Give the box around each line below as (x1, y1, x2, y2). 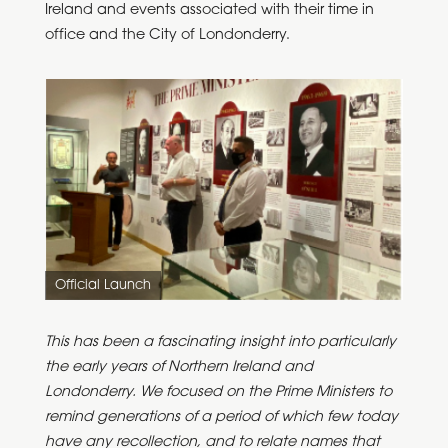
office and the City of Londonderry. (44, 28, 290, 44)
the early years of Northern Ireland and (44, 360, 313, 376)
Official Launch (55, 278, 152, 292)
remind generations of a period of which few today (44, 410, 398, 426)
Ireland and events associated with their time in (44, 3, 374, 19)
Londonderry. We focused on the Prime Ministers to (44, 385, 392, 401)
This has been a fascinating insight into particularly (44, 335, 396, 351)
